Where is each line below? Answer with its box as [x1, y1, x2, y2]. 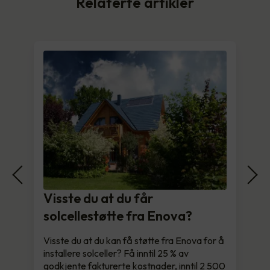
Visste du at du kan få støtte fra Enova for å [43, 234, 224, 246]
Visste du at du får [43, 189, 153, 207]
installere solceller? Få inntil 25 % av [43, 246, 189, 259]
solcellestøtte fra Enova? [43, 207, 192, 224]
